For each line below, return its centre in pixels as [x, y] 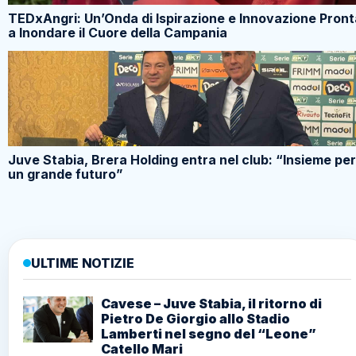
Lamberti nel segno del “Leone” [209, 334]
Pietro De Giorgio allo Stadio [195, 319]
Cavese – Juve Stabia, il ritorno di [211, 304]
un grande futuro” [66, 174]
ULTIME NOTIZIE [83, 263]
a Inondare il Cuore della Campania [118, 33]
